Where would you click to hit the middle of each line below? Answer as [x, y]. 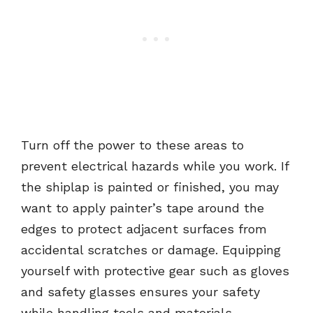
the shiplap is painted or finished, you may [150, 187]
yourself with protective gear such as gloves [155, 271]
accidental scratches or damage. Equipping [151, 250]
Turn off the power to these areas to [132, 145]
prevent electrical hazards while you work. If [155, 166]
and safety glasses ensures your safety [140, 292]
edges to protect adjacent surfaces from [144, 229]
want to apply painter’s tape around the [143, 208]
